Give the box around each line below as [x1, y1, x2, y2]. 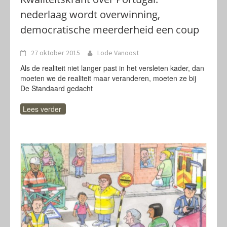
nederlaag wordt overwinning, [20, 8, 160, 21]
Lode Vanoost [97, 48, 139, 57]
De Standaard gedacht [20, 83, 93, 93]
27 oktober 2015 [31, 48, 80, 57]
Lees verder [23, 104, 61, 114]
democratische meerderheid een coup [20, 23, 199, 36]
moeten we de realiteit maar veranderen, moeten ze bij [20, 73, 196, 83]
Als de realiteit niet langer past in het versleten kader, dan [20, 63, 204, 73]
